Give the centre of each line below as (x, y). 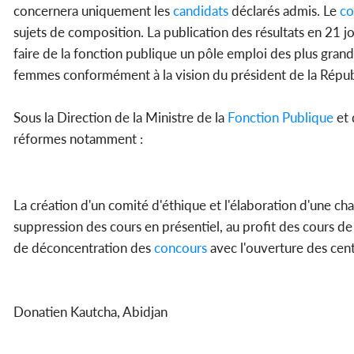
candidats (201, 10)
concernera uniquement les (93, 10)
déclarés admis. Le (284, 10)
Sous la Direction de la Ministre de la (121, 117)
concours (181, 247)
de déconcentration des (84, 247)
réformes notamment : (78, 138)
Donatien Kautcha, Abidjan (92, 311)
